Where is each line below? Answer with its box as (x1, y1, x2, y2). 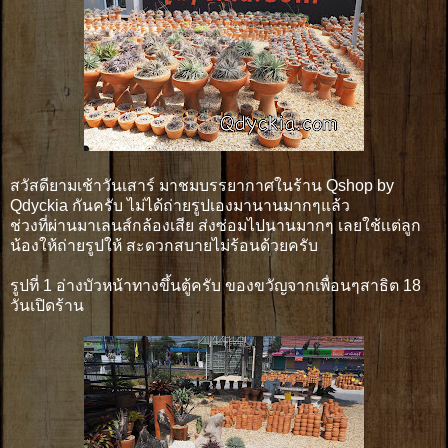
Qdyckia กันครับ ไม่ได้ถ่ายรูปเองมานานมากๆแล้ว (10, 196, 350, 214)
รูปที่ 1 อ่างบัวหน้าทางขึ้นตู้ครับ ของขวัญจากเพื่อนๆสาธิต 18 (10, 276, 421, 294)
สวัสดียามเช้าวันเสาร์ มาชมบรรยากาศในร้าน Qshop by (10, 176, 394, 194)
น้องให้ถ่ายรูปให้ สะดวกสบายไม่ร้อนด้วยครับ (10, 236, 318, 254)
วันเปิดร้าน (10, 296, 84, 314)
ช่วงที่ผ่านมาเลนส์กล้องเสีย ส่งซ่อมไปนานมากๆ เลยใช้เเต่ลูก (10, 216, 421, 234)
